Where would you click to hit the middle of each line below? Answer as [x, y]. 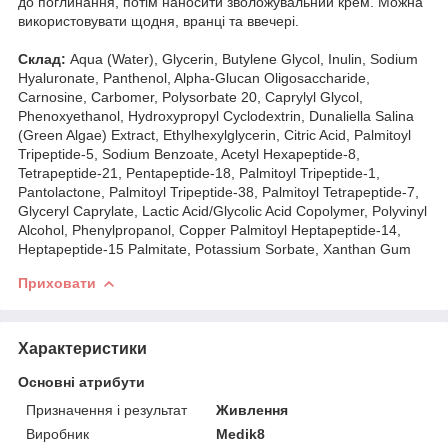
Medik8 [241, 433]
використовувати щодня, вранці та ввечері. [158, 20]
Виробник [57, 433]
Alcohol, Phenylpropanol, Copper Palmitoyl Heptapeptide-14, [209, 229]
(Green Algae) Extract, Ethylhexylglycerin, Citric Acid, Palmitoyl [214, 134]
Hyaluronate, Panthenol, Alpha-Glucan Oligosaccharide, [194, 77]
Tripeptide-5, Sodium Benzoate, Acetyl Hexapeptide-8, [189, 153]
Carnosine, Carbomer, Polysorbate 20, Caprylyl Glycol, [190, 96]
